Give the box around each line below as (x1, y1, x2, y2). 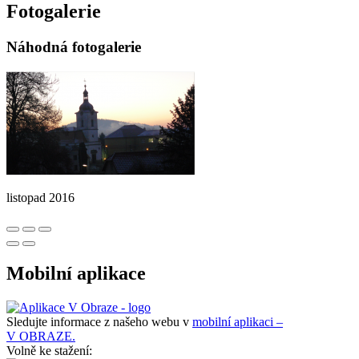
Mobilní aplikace (6, 262, 146, 284)
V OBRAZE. (6, 329, 75, 343)
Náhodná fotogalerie (6, 38, 141, 55)
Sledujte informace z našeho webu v (6, 314, 192, 329)
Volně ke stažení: (6, 343, 92, 357)
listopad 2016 (6, 190, 75, 204)
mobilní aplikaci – (192, 314, 283, 329)
